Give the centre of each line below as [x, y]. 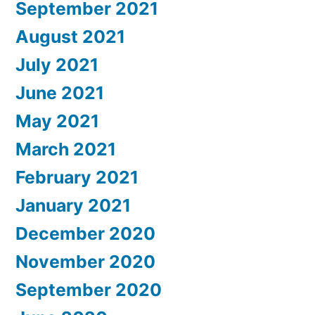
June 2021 [60, 92]
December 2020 [85, 233]
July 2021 [57, 64]
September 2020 [89, 289]
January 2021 [73, 205]
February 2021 [77, 177]
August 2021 [70, 36]
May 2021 [57, 121]
